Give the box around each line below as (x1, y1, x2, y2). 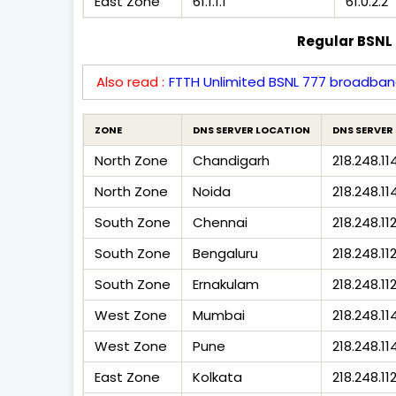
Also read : (96, 72, 164, 91)
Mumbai (193, 305, 245, 324)
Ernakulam (193, 274, 259, 293)
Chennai (193, 212, 247, 232)
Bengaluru (193, 243, 258, 263)
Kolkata (193, 367, 242, 386)
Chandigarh (193, 150, 270, 170)
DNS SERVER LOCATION (193, 122, 310, 137)
